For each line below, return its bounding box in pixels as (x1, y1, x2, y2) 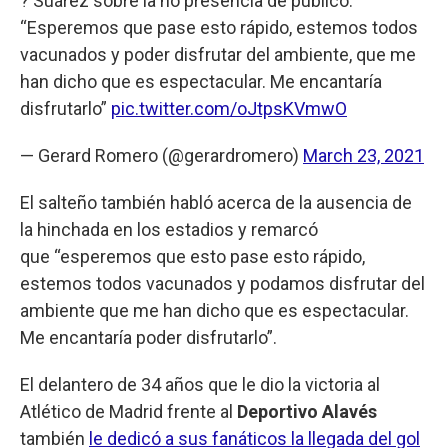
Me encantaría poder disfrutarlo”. (20, 326, 277, 348)
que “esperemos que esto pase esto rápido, (20, 245, 365, 267)
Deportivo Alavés (237, 400, 377, 422)
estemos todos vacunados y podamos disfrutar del (20, 272, 425, 294)
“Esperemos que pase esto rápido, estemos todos (20, 16, 418, 38)
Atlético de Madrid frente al (20, 400, 237, 422)
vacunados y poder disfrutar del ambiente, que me (20, 43, 416, 65)
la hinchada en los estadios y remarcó (20, 218, 318, 240)
